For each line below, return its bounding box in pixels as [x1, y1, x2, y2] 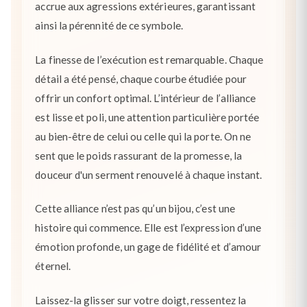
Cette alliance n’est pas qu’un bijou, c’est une [35, 202, 235, 215]
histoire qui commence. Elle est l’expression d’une [35, 221, 262, 234]
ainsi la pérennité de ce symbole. [35, 19, 183, 32]
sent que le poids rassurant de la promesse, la [35, 149, 242, 162]
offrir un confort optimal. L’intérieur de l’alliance [35, 91, 256, 104]
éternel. [35, 260, 71, 273]
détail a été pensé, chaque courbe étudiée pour [35, 72, 247, 85]
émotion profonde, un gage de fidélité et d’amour [35, 241, 262, 254]
